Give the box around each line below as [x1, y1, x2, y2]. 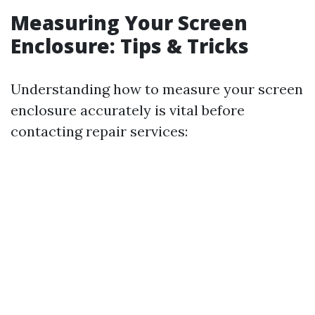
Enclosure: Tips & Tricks [11, 32, 249, 59]
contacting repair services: [11, 122, 188, 140]
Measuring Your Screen [11, 9, 247, 36]
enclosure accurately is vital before [11, 101, 245, 119]
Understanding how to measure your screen [11, 80, 303, 98]
